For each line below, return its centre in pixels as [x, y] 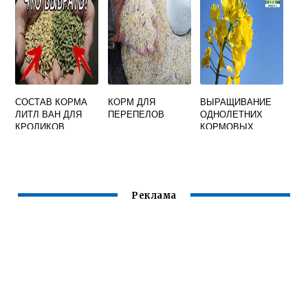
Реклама [154, 196]
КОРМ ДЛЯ [131, 102]
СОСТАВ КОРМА [52, 102]
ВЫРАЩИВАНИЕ [236, 102]
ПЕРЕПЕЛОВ [136, 114]
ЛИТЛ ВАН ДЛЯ [49, 114]
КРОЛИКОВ [40, 126]
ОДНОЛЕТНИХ [232, 114]
